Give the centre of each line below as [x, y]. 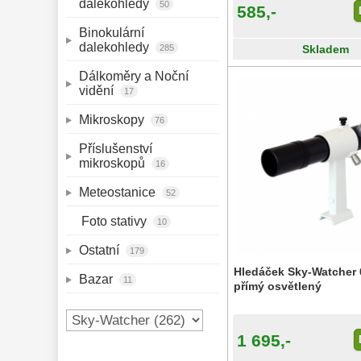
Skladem [325, 49]
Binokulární [113, 33]
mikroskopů [114, 163]
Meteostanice [119, 192]
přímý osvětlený [278, 286]
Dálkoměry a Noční [135, 76]
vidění [98, 91]
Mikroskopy [113, 120]
